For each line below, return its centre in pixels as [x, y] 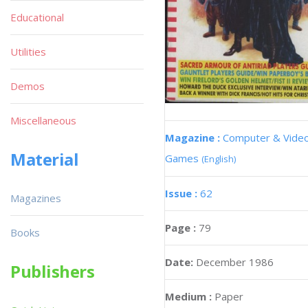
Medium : [188, 296]
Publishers [53, 271]
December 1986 [235, 262]
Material [45, 159]
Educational [37, 17]
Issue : [183, 193]
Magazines [36, 198]
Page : [182, 227]
